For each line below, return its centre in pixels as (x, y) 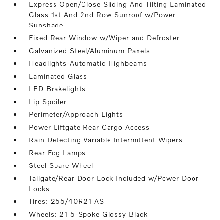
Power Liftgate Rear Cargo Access (90, 127)
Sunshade (46, 25)
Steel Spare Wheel (61, 165)
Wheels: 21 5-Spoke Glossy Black (89, 214)
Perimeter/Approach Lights (76, 114)
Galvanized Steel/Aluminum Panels (90, 50)
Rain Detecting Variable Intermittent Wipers (106, 140)
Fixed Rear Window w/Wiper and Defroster (105, 38)
